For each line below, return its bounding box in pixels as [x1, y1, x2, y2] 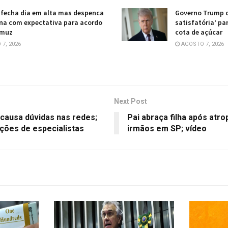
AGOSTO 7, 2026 [180, 41, 224, 48]
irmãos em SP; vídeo [127, 123, 207, 133]
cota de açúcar [175, 27, 222, 37]
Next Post [114, 97, 147, 105]
